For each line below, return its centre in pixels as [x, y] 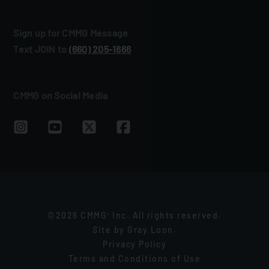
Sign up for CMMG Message [71, 33]
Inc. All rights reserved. [165, 216]
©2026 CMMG [77, 216]
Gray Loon [150, 230]
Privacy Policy [134, 244]
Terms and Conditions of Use [134, 259]
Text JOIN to [41, 49]
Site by [110, 230]
